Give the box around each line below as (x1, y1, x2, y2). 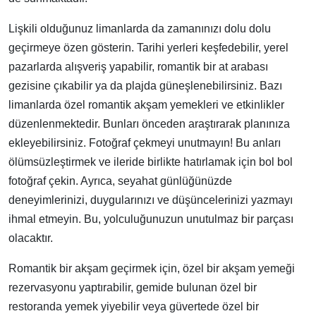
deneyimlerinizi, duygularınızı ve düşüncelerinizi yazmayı (8, 194, 293, 206)
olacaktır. (8, 232, 53, 244)
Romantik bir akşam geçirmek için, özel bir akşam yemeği (8, 262, 295, 274)
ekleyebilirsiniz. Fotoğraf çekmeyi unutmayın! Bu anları (8, 137, 281, 149)
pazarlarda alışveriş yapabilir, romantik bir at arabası (8, 61, 268, 73)
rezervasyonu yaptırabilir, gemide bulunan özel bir (8, 281, 257, 293)
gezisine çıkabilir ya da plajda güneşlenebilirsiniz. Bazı (8, 80, 282, 92)
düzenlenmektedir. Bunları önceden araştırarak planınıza (8, 118, 290, 130)
